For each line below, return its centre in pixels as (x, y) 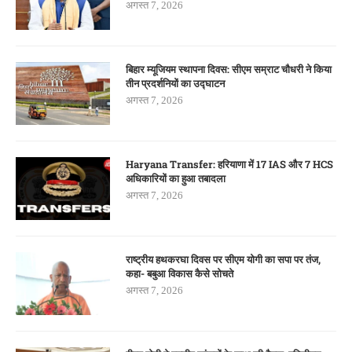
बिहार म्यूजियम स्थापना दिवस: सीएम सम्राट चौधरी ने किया (229, 70)
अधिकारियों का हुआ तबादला (176, 179)
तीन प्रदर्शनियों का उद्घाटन (175, 84)
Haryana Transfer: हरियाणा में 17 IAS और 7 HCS (229, 165)
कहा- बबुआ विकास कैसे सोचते (180, 274)
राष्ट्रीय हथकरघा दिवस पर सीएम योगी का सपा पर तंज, (223, 260)
